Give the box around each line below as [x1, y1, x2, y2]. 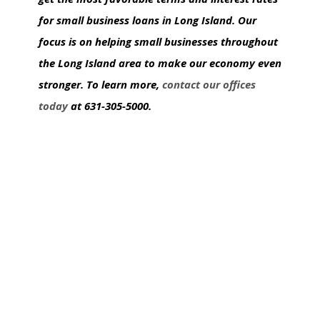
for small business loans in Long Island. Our [39, 13, 256, 27]
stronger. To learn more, [39, 77, 162, 91]
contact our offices [162, 77, 256, 91]
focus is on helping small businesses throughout [39, 34, 278, 49]
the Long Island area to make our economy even [39, 56, 281, 70]
